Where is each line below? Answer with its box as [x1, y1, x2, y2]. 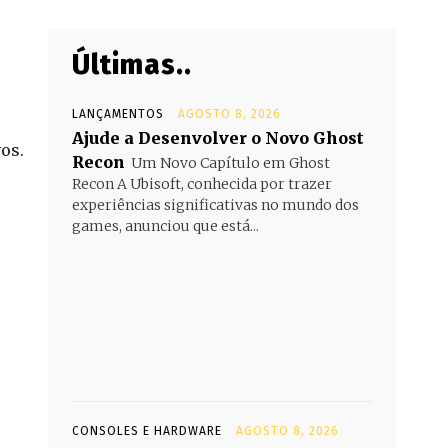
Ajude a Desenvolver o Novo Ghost [72, 128, 364, 148]
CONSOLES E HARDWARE [72, 424, 222, 438]
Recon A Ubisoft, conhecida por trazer [72, 175, 332, 193]
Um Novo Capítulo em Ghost [131, 154, 330, 172]
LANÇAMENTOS [72, 107, 164, 121]
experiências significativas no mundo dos [72, 196, 359, 214]
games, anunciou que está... [72, 217, 259, 235]
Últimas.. [72, 48, 192, 81]
